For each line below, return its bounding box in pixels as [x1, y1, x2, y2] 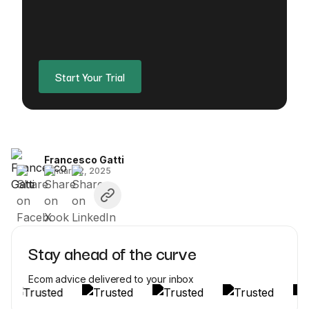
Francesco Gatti [44, 153, 124, 166]
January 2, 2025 [44, 165, 111, 176]
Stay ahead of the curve [28, 239, 197, 266]
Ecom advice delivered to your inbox [28, 273, 195, 285]
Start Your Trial [55, 68, 125, 85]
